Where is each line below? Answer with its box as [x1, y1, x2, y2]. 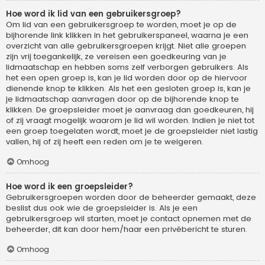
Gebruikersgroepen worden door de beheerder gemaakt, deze [6, 192, 256, 203]
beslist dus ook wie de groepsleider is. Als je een [6, 202, 198, 214]
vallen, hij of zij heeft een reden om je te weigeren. [6, 136, 203, 148]
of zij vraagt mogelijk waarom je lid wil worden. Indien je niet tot [6, 115, 254, 127]
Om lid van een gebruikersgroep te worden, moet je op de [6, 19, 237, 31]
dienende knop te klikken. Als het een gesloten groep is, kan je [6, 83, 251, 95]
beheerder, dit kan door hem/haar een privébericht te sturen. [6, 224, 247, 235]
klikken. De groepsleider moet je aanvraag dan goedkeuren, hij [6, 104, 254, 116]
